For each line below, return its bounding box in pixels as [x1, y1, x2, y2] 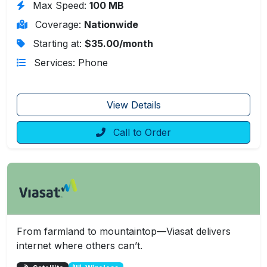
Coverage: [35, 18, 84, 30]
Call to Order [110, 126, 171, 138]
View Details [106, 98, 161, 111]
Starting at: [33, 37, 85, 49]
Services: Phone [34, 56, 108, 69]
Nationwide [84, 18, 138, 30]
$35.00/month [85, 37, 153, 49]
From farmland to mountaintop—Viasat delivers [17, 225, 231, 237]
